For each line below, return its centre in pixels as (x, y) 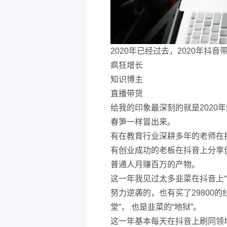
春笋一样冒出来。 (143, 122)
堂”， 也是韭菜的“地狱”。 (156, 207)
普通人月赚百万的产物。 (155, 164)
